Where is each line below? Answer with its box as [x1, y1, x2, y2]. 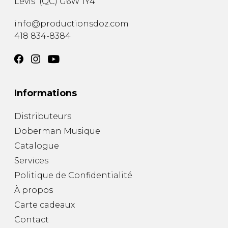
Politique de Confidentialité [14, 170, 132, 181]
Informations [14, 88, 77, 99]
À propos [14, 185, 53, 195]
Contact [14, 215, 49, 225]
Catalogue [14, 141, 59, 151]
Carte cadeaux [14, 200, 75, 210]
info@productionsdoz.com [14, 19, 129, 29]
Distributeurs [14, 111, 71, 122]
